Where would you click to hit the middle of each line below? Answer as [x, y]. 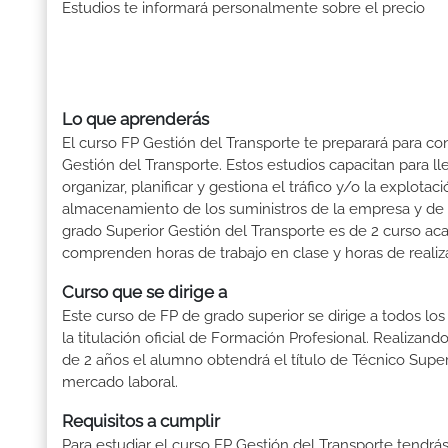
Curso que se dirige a [144, 292]
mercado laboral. [120, 382]
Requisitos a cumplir [141, 421]
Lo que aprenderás [135, 119]
